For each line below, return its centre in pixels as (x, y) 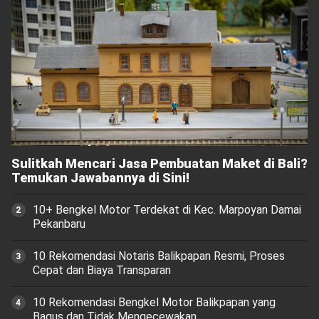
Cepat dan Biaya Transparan (101, 271)
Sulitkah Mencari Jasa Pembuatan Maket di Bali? (159, 164)
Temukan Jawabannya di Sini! (100, 178)
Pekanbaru (59, 224)
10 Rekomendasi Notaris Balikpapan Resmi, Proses (158, 256)
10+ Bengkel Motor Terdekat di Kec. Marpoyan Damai (167, 210)
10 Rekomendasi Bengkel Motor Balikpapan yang (154, 303)
